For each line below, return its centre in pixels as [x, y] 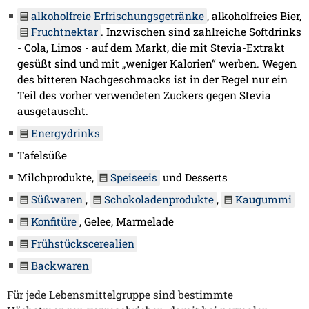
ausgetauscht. [53, 111]
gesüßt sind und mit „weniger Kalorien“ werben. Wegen [157, 64]
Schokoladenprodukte [159, 200]
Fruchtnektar [64, 32]
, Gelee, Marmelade [127, 222]
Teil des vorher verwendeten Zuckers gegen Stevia [144, 96]
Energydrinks [66, 133]
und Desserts [194, 178]
